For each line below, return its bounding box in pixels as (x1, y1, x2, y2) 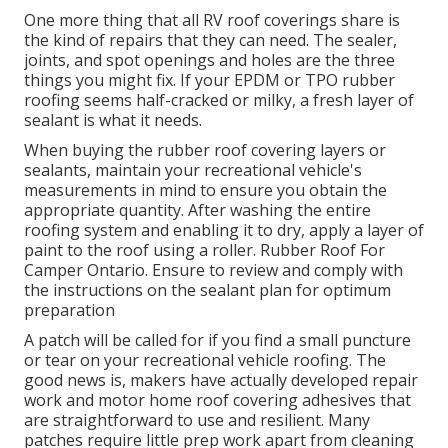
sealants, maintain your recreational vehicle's (24, 159, 362, 182)
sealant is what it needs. (24, 109, 202, 132)
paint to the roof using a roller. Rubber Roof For (24, 239, 385, 262)
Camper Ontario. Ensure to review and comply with (24, 259, 403, 282)
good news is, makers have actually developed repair (24, 369, 418, 392)
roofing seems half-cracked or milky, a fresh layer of (24, 89, 414, 112)
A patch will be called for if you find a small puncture (24, 329, 411, 352)
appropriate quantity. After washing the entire (24, 199, 371, 222)
